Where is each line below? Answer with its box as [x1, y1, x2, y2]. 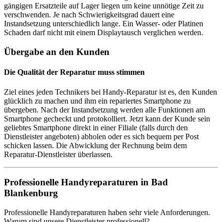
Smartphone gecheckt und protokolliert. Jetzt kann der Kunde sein [4, 114, 210, 123]
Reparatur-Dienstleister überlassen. [4, 150, 112, 159]
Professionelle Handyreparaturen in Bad [4, 177, 168, 188]
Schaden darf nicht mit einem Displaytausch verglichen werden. [4, 28, 203, 37]
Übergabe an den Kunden [4, 47, 110, 57]
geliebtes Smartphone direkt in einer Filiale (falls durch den [4, 123, 188, 132]
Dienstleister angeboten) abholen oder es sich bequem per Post [4, 132, 199, 141]
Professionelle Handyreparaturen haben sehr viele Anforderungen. [4, 208, 210, 217]
